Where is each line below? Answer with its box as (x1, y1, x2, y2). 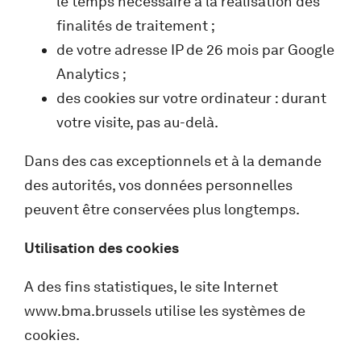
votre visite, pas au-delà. (56, 113, 218, 131)
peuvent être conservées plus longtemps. (24, 200, 300, 218)
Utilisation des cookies (24, 239, 179, 257)
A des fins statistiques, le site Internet (24, 277, 278, 296)
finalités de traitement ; (56, 16, 215, 35)
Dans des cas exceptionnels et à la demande (24, 151, 322, 170)
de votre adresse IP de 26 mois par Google (56, 40, 334, 59)
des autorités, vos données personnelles (24, 176, 293, 194)
